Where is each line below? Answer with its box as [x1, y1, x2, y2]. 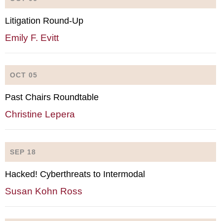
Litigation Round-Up [5, 15, 83, 26]
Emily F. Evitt [5, 32, 59, 43]
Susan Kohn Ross [5, 185, 82, 196]
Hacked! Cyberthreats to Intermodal [5, 169, 145, 179]
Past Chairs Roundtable [5, 92, 99, 102]
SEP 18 [10, 147, 36, 156]
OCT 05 [10, 71, 37, 79]
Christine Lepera [5, 109, 75, 119]
